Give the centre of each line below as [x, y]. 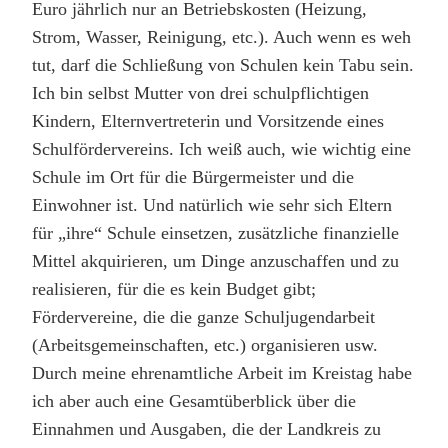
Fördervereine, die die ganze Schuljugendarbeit [203, 316]
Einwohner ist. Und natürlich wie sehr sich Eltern [212, 204]
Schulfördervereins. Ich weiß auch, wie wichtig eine [221, 148]
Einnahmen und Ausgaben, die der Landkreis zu [206, 428]
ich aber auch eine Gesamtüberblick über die [194, 400]
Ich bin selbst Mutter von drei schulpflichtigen [200, 92]
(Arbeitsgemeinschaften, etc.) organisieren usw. [205, 344]
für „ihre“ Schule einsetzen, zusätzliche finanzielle [215, 232]
